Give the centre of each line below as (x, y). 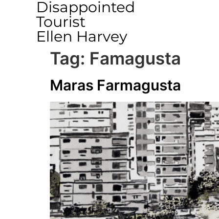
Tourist (61, 22)
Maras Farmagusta (115, 85)
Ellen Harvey (81, 36)
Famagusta (135, 58)
